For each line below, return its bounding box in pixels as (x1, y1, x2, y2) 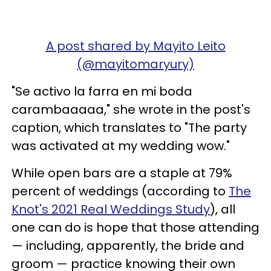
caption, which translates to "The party (11, 119, 247, 136)
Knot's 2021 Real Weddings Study (11, 200, 210, 218)
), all (210, 200, 235, 218)
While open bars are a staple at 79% (11, 164, 232, 181)
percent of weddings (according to (11, 182, 229, 200)
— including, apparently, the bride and (11, 237, 244, 254)
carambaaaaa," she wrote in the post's (11, 100, 250, 118)
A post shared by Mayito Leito (45, 37, 226, 54)
